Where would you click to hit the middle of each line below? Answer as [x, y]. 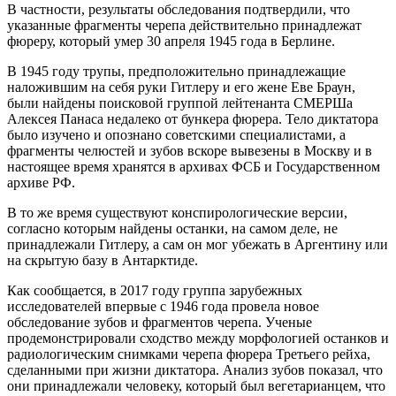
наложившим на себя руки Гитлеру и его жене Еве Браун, [181, 87]
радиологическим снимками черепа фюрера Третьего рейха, [189, 354]
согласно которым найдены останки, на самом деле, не [172, 228]
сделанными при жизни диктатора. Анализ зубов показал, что [195, 369]
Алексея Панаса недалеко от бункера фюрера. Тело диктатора [193, 118]
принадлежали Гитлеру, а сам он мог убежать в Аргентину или [198, 244]
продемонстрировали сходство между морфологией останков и [198, 338]
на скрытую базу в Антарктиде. [103, 260]
